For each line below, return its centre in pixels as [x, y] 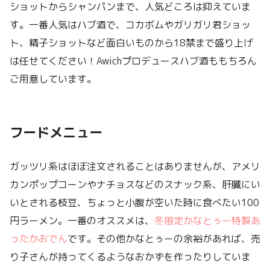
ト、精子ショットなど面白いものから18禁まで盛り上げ [131, 42]
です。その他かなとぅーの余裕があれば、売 [164, 238]
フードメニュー [56, 132]
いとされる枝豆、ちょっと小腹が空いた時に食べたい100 [134, 202]
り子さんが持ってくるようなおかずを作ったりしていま [130, 256]
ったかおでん [39, 238]
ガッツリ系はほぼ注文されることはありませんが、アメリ [135, 166]
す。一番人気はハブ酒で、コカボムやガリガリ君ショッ [130, 24]
